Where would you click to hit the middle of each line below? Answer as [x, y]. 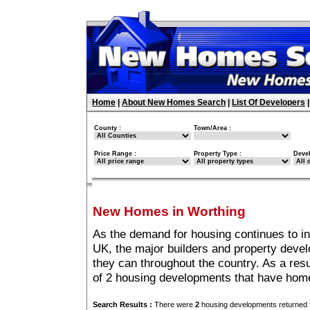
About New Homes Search [174, 102]
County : [108, 128]
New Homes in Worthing [169, 212]
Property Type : [218, 154]
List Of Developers [268, 102]
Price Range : [115, 154]
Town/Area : [212, 128]
